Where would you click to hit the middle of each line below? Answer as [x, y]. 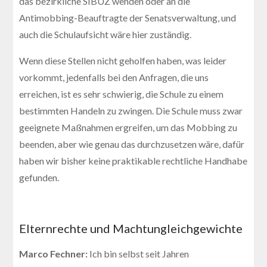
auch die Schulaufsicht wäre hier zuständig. [105, 34]
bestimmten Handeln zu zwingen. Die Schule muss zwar [131, 110]
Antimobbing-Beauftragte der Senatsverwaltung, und [128, 17]
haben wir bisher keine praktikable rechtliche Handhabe [133, 160]
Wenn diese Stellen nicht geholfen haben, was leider [123, 60]
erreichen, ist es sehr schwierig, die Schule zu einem [122, 94]
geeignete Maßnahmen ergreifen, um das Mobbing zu [128, 127]
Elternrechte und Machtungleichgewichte [131, 228]
